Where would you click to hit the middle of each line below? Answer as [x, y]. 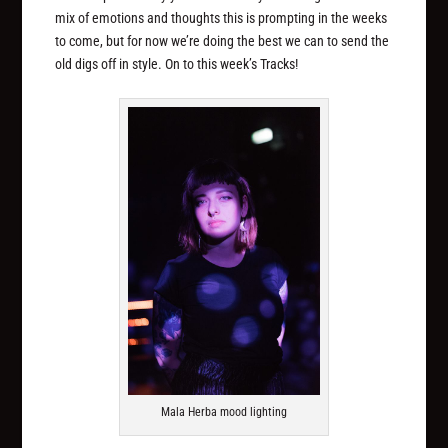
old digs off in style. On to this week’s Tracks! [177, 64]
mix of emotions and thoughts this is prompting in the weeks [221, 18]
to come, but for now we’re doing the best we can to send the [222, 41]
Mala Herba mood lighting [224, 412]
